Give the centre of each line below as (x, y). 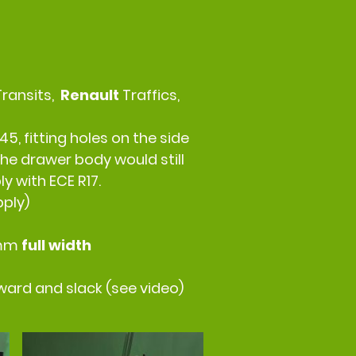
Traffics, (151, 95)
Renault (91, 95)
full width (56, 246)
